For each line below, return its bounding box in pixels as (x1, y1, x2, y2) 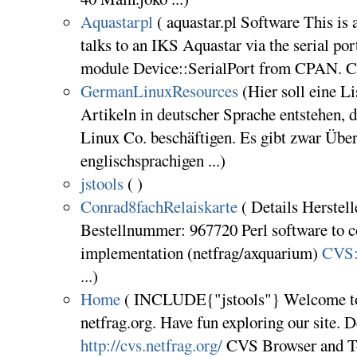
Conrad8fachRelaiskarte (80, 195, 237, 218)
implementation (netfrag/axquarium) (80, 241, 322, 265)
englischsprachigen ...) (80, 149, 226, 172)
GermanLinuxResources (80, 80, 238, 103)
